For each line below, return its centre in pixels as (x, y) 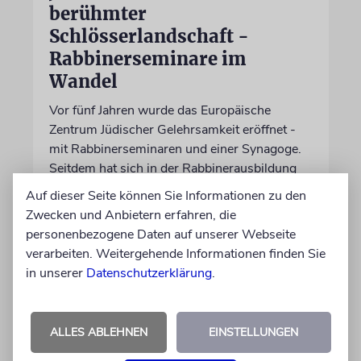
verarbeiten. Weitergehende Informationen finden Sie (176, 254)
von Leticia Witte (98, 234)
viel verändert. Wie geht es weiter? (147, 187)
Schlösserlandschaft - (149, 36)
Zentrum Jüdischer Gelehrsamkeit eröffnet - (172, 129)
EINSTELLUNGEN (253, 332)
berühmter (98, 13)
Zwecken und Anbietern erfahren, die (131, 215)
